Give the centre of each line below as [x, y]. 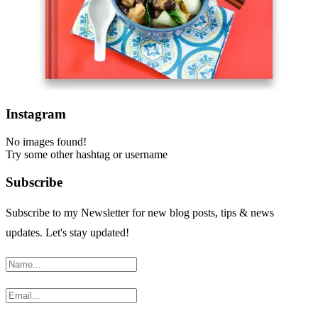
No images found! [46, 141]
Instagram [36, 114]
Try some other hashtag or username [87, 154]
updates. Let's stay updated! [67, 233]
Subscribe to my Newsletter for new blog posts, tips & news [140, 213]
